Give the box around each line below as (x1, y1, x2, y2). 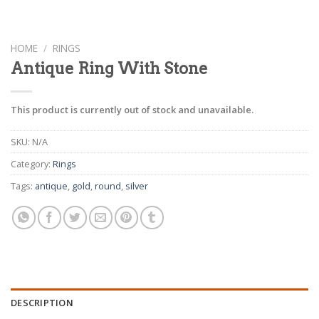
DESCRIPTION (11, 296, 73, 310)
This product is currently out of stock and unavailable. (11, 103, 253, 117)
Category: (11, 157, 53, 171)
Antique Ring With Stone (11, 58, 208, 79)
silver (125, 179, 148, 193)
